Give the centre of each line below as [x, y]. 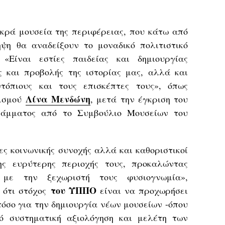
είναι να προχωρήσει [142, 190]
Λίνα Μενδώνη [58, 99]
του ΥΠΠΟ [73, 190]
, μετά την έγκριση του [139, 99]
